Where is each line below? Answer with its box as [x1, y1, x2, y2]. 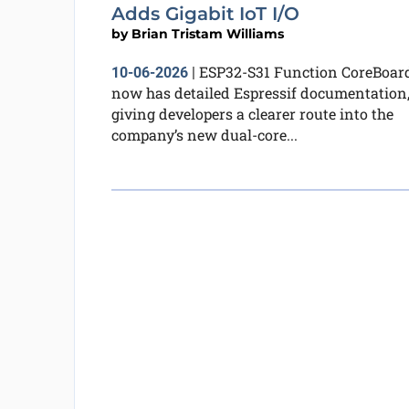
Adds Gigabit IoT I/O [110, 3, 299, 25]
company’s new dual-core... [110, 125, 298, 144]
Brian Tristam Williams [131, 26, 284, 42]
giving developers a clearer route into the [110, 104, 393, 123]
